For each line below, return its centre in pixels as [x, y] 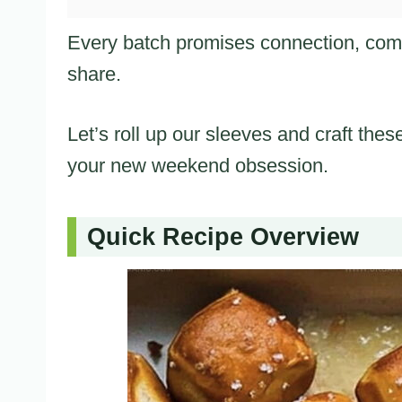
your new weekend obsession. [198, 165]
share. [94, 74]
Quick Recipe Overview [223, 237]
